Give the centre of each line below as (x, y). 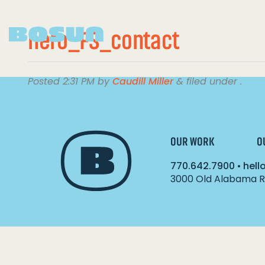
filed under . (213, 81)
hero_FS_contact (104, 41)
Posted (45, 81)
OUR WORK (192, 142)
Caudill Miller (143, 81)
